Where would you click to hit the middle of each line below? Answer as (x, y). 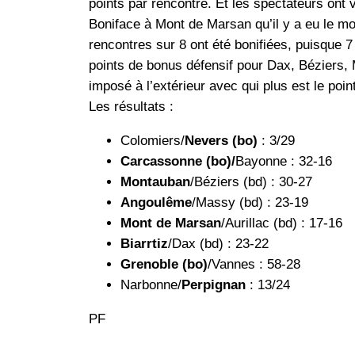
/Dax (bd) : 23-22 (218, 244)
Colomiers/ (153, 141)
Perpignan (214, 285)
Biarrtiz (144, 244)
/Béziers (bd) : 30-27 (251, 182)
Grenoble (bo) (164, 265)
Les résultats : (131, 107)
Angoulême (156, 203)
